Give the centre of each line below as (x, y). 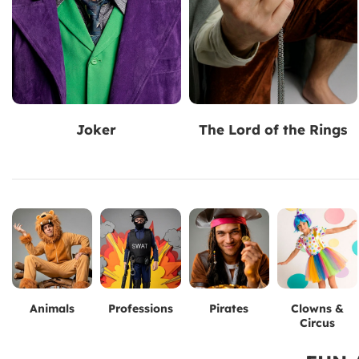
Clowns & (318, 309)
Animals (52, 309)
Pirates (229, 309)
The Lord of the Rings (273, 129)
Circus (318, 323)
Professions (140, 309)
